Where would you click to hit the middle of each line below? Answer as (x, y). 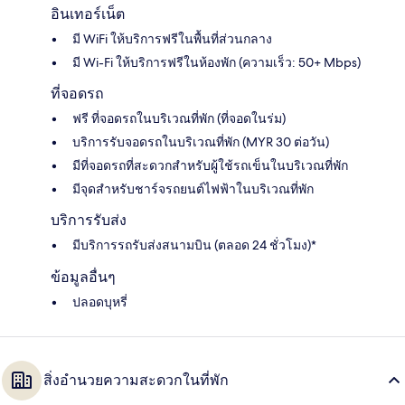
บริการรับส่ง (89, 220)
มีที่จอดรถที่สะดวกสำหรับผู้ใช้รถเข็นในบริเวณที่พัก (210, 165)
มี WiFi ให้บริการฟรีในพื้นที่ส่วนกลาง (172, 38)
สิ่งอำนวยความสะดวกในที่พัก (136, 380)
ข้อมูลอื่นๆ (83, 277)
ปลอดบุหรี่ (100, 301)
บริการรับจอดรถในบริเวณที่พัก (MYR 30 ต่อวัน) (201, 141)
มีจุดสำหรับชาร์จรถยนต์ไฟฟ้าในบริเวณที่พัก (193, 188)
